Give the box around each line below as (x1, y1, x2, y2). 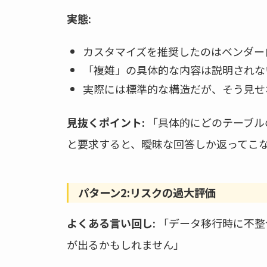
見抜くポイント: (67, 114, 145, 130)
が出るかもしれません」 (67, 236, 184, 252)
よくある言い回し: (67, 215, 156, 231)
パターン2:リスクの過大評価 (78, 184, 216, 200)
